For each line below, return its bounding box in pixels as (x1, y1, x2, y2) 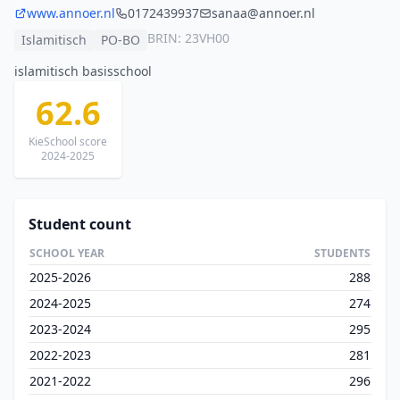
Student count (29, 214, 131, 234)
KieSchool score (29, 134, 107, 149)
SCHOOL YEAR (29, 246, 104, 261)
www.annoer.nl (27, 4, 115, 21)
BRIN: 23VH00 (147, 29, 229, 46)
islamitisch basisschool (14, 62, 152, 79)
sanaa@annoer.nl (212, 4, 315, 21)
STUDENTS (314, 246, 371, 261)
